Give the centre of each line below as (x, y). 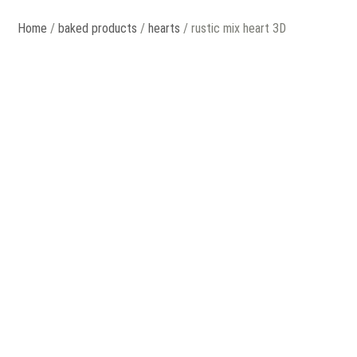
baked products (98, 29)
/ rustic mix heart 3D (233, 29)
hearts (165, 29)
